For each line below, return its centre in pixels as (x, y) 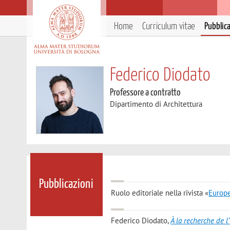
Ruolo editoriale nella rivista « (160, 193)
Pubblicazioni (66, 185)
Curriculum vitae (169, 26)
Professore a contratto (146, 93)
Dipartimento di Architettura (156, 104)
